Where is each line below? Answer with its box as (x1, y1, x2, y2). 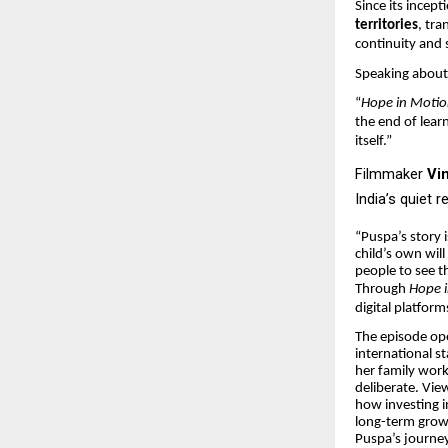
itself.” (355, 134, 395, 150)
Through (355, 281, 409, 297)
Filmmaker (355, 164, 427, 183)
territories (355, 17, 418, 33)
